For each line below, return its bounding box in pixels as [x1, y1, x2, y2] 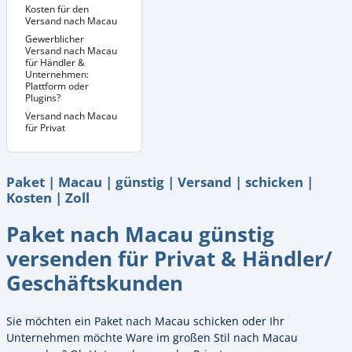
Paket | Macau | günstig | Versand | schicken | [6, 172, 313, 192]
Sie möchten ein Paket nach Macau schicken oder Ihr [6, 313, 284, 328]
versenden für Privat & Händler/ [6, 244, 332, 273]
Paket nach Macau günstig [6, 220, 274, 249]
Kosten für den [25, 2, 89, 16]
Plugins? [25, 91, 60, 105]
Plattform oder [25, 79, 89, 93]
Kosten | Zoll [6, 188, 90, 207]
